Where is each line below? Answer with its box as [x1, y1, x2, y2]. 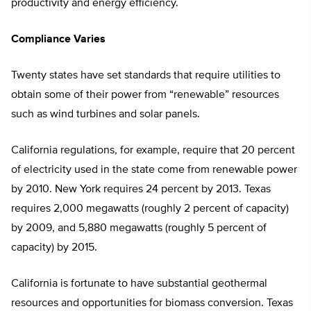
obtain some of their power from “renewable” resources [11, 90, 279, 101]
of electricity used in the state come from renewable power [11, 165, 297, 176]
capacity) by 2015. [11, 242, 97, 254]
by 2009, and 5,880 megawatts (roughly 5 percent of [11, 223, 267, 235]
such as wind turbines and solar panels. [11, 109, 200, 121]
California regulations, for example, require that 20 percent [11, 145, 295, 157]
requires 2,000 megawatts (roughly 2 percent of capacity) [11, 203, 289, 215]
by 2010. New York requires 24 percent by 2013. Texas [11, 184, 271, 196]
